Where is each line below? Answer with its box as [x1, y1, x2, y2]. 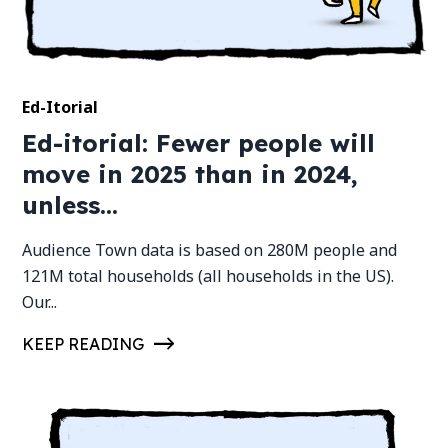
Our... [22, 290, 58, 313]
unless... [22, 189, 119, 220]
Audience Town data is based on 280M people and [22, 238, 398, 261]
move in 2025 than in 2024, [22, 158, 359, 189]
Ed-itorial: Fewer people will [22, 127, 376, 158]
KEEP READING [22, 333, 145, 354]
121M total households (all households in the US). [22, 264, 395, 287]
